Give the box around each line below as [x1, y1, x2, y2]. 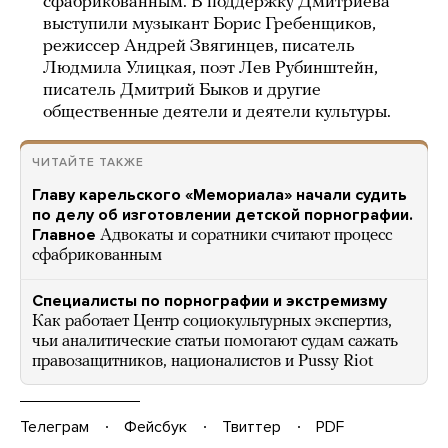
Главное [32, 225, 96, 245]
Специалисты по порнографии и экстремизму [32, 291, 387, 311]
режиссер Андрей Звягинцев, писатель [43, 37, 355, 56]
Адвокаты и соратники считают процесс [100, 227, 392, 244]
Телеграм [20, 416, 89, 437]
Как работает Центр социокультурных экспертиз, [32, 313, 392, 330]
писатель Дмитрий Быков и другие [43, 81, 321, 100]
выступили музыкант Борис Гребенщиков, [43, 15, 376, 34]
